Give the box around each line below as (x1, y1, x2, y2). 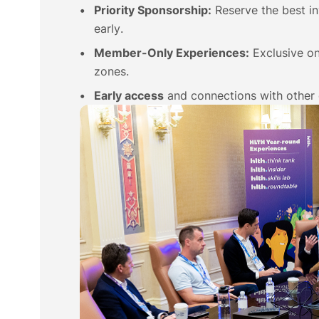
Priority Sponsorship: (94, 3, 211, 17)
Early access (94, 88, 164, 103)
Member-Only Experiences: (94, 46, 249, 60)
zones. (94, 64, 129, 78)
